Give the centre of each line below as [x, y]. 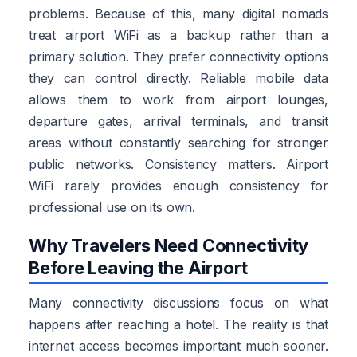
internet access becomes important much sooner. [178, 345]
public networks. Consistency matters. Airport [178, 164]
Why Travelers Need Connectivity [169, 245]
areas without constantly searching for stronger [178, 142]
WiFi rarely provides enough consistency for [178, 185]
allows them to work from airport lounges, [178, 99]
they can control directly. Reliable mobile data [178, 78]
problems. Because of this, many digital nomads [178, 13]
